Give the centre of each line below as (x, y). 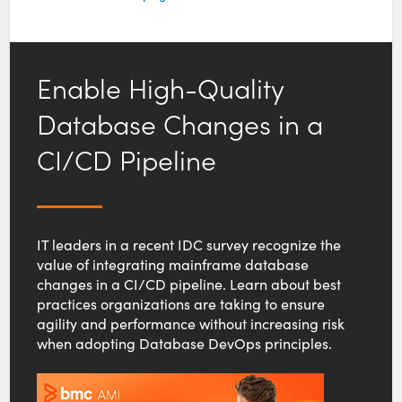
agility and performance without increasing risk (191, 323)
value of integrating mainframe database (173, 264)
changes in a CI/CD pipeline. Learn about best (189, 284)
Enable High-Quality (161, 87)
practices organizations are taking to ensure (181, 303)
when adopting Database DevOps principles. (185, 343)
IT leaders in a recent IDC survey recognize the (189, 244)
